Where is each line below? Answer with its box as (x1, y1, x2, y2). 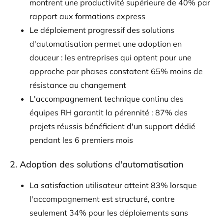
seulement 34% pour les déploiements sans (29, 207, 188, 218)
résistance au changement (29, 80, 126, 90)
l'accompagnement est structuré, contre (29, 193, 175, 204)
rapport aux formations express (29, 11, 145, 21)
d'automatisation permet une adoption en (29, 38, 182, 49)
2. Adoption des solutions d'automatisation (10, 158, 184, 170)
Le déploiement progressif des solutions (29, 25, 174, 35)
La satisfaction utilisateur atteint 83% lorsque (29, 180, 197, 190)
